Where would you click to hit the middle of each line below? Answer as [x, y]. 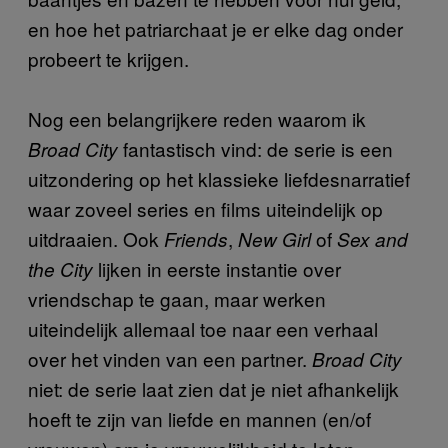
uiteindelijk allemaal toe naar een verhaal [203, 328]
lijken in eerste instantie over [217, 268]
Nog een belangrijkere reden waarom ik [197, 118]
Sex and [372, 238]
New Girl [274, 238]
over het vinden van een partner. [170, 358]
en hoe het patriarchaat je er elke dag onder [215, 28]
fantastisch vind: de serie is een [258, 148]
